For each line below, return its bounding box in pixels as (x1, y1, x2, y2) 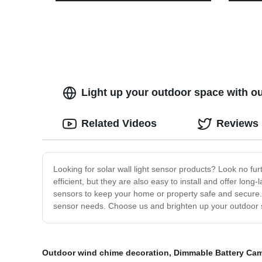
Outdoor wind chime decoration (42, 248, 169, 258)
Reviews (216, 118, 258, 130)
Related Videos (81, 118, 157, 130)
